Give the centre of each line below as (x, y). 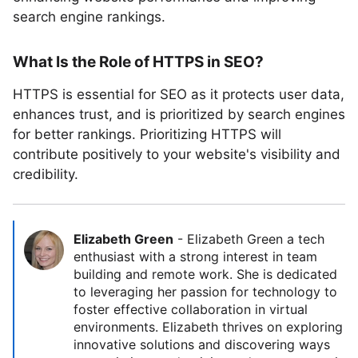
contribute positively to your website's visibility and (177, 154)
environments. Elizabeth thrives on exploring (208, 327)
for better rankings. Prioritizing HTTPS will (147, 134)
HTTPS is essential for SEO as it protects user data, (179, 94)
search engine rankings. (89, 17)
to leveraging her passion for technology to (205, 292)
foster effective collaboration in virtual (191, 309)
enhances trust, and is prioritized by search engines (179, 114)
